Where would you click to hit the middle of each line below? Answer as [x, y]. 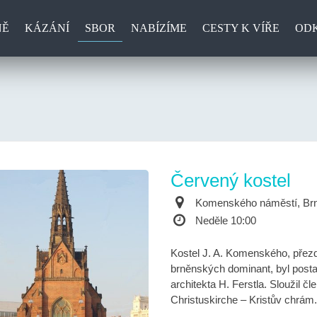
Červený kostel [230, 180]
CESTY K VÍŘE [241, 28]
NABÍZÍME [158, 28]
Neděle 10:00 [225, 220]
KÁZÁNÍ [47, 28]
